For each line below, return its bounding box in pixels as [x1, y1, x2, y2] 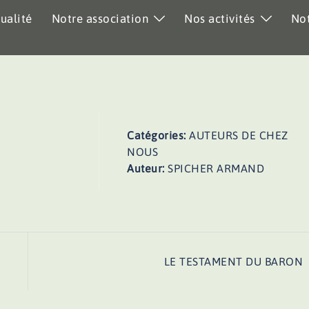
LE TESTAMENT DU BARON [163, 255, 303, 268]
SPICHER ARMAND [168, 162, 265, 175]
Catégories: [127, 129, 190, 141]
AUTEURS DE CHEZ [189, 129, 288, 141]
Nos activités [184, 12, 255, 26]
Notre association [51, 12, 148, 26]
